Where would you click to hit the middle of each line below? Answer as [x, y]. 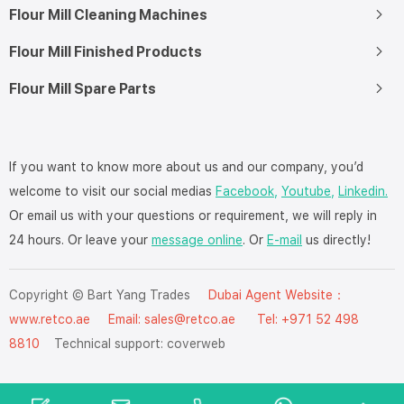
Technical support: [103, 343]
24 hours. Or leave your [80, 239]
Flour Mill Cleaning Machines [108, 14]
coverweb [196, 343]
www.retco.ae [50, 319]
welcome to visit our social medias [112, 191]
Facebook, [247, 191]
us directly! [336, 239]
